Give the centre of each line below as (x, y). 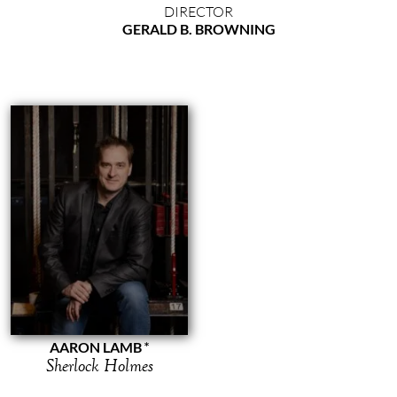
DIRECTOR (198, 11)
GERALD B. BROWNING (198, 28)
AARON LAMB (96, 346)
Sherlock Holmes (99, 365)
